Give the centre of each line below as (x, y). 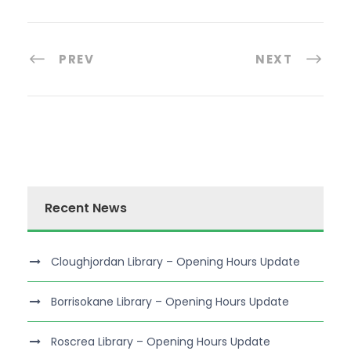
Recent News (86, 208)
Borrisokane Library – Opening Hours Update (170, 301)
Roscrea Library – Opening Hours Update (161, 341)
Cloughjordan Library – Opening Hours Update (175, 261)
